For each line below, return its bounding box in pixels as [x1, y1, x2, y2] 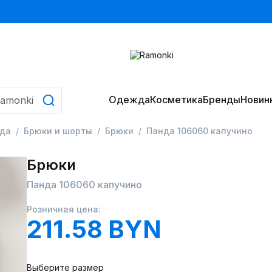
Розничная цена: [27, 204, 101, 214]
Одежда [108, 93, 150, 106]
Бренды [202, 93, 240, 106]
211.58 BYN [27, 214, 161, 244]
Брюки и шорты [24, 126, 92, 136]
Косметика [149, 93, 203, 106]
